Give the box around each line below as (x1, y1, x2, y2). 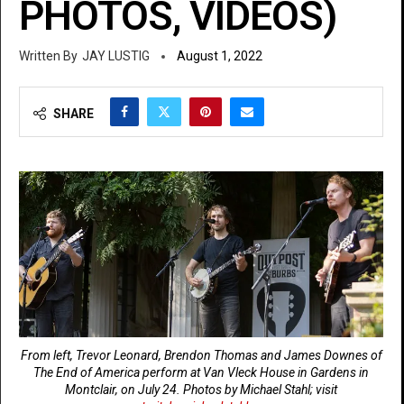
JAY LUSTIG (82, 48, 150, 63)
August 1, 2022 (177, 48, 262, 63)
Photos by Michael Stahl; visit (183, 382, 337, 398)
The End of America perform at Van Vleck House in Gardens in (33, 365, 369, 381)
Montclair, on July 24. (65, 382, 183, 398)
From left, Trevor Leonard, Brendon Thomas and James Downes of (20, 348, 382, 363)
